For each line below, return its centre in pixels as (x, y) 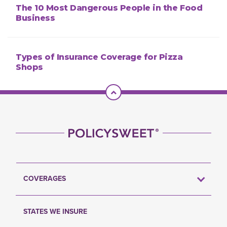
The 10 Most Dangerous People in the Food (109, 8)
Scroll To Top (140, 91)
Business (35, 18)
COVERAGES (45, 179)
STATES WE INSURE (55, 212)
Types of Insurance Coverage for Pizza (99, 57)
